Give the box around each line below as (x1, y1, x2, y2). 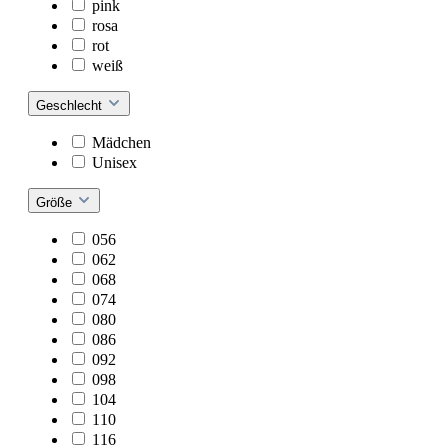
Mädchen (92, 133, 151, 151)
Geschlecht (36, 97, 106, 113)
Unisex (92, 153, 137, 171)
